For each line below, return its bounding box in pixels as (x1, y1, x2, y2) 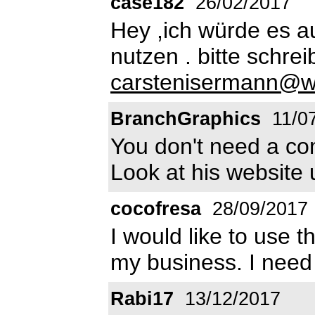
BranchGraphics (110, 108, 261, 129)
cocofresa (110, 198, 201, 219)
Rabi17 (110, 288, 174, 309)
